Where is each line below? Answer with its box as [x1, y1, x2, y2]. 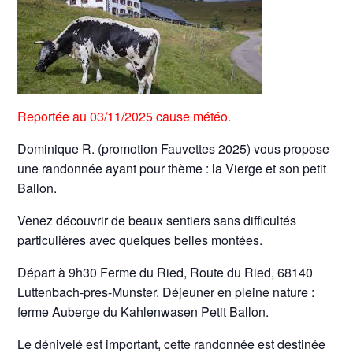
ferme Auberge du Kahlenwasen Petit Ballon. [17, 303, 269, 321]
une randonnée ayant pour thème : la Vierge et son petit [17, 159, 327, 177]
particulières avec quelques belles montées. [17, 231, 263, 249]
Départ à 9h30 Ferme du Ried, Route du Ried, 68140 [17, 263, 314, 281]
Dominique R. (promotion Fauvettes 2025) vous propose [17, 139, 330, 158]
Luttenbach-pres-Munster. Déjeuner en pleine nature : [17, 283, 315, 301]
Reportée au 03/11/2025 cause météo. [17, 107, 232, 125]
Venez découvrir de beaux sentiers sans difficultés [17, 211, 297, 229]
